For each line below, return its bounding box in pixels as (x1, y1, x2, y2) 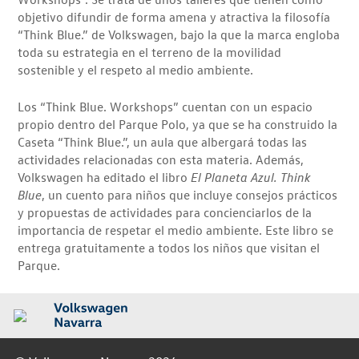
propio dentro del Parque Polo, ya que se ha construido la (18, 115, 338, 132)
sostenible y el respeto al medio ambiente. (18, 61, 254, 78)
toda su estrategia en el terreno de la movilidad (18, 43, 282, 60)
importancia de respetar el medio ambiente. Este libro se (18, 221, 334, 238)
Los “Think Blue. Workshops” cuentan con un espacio (18, 98, 313, 115)
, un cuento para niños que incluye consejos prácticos (42, 186, 338, 203)
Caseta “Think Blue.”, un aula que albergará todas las (18, 133, 308, 150)
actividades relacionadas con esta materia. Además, (18, 151, 305, 167)
